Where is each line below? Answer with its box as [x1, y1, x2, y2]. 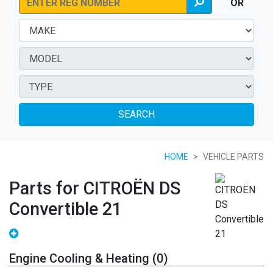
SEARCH [118, 108, 155, 120]
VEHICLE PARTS [203, 152, 264, 161]
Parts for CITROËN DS [9, 178, 180, 199]
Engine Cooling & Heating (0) [9, 251, 168, 266]
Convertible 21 [9, 199, 122, 219]
